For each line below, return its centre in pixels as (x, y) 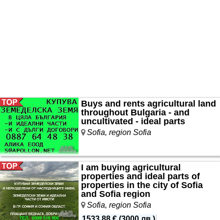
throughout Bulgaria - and (135, 112)
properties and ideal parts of (140, 176)
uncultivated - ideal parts (133, 121)
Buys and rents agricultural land (149, 103)
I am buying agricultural (131, 167)
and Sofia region (116, 194)
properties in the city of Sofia (142, 185)
